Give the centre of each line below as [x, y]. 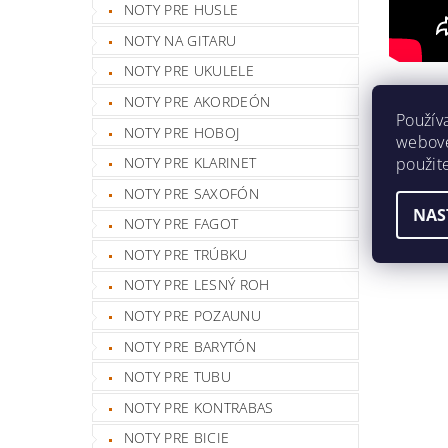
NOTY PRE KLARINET [190, 163]
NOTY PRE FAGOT [181, 224]
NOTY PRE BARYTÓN [189, 346]
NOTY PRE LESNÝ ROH [196, 285]
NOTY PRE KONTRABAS [198, 407]
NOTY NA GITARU [180, 40]
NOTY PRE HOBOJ [181, 132]
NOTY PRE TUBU [177, 377]
